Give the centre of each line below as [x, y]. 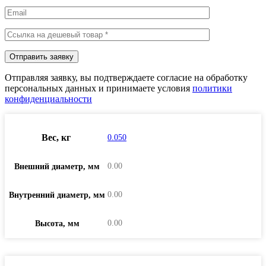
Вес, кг [56, 137]
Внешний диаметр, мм [57, 166]
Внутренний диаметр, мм [57, 195]
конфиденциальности [48, 99]
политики [212, 88]
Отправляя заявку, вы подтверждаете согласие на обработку [126, 77]
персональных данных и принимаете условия [99, 88]
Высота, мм [57, 223]
